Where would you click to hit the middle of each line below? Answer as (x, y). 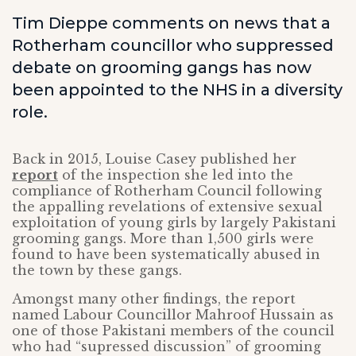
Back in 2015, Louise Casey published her (154, 159)
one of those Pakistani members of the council (173, 331)
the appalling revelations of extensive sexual (167, 207)
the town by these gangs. (97, 270)
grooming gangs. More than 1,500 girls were (163, 238)
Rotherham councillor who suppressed (173, 45)
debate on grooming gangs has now (162, 68)
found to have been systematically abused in (166, 254)
